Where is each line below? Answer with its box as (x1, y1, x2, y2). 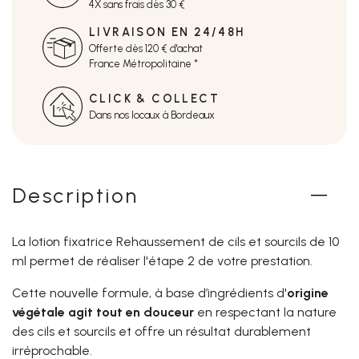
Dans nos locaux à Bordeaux (89, 109, 215, 122)
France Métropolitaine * (89, 57, 198, 70)
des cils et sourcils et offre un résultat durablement (12, 323, 311, 339)
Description (12, 183, 139, 208)
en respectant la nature (194, 304, 337, 320)
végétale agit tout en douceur (12, 304, 194, 320)
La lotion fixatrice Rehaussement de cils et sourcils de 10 (12, 233, 339, 249)
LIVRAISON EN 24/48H (89, 24, 245, 39)
